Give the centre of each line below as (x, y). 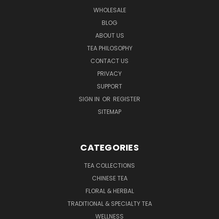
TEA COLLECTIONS (109, 165)
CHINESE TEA (109, 178)
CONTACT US (109, 61)
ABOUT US (109, 35)
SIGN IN (90, 99)
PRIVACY (109, 73)
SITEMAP (109, 111)
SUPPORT (109, 86)
